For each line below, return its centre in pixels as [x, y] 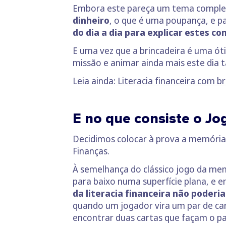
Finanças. [93, 151]
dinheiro [91, 20]
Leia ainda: [94, 80]
